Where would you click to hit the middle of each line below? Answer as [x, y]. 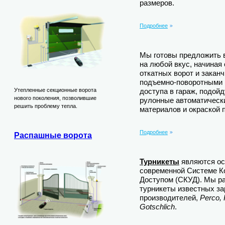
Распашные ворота [53, 135]
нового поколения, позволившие [55, 98]
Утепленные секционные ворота [55, 90]
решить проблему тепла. [46, 106]
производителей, [170, 198]
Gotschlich [157, 207]
